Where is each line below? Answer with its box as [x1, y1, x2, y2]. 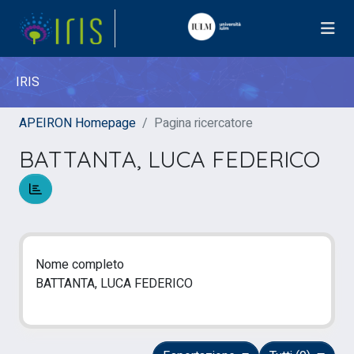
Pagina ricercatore [154, 114, 253, 133]
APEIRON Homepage [19, 114, 136, 133]
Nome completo [36, 254, 124, 274]
